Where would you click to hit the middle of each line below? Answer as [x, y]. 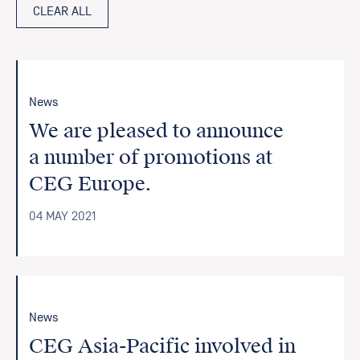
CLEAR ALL [62, 11]
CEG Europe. [91, 184]
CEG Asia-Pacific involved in [163, 346]
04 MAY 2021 [63, 216]
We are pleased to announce [157, 131]
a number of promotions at [151, 157]
